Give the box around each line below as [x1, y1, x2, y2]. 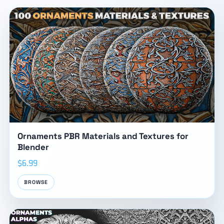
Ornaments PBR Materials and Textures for [17, 130, 188, 142]
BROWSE [23, 179, 48, 186]
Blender [17, 141, 49, 153]
